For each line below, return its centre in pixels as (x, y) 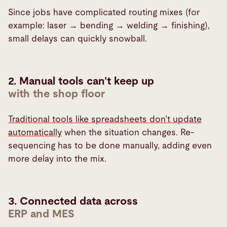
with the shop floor (56, 94)
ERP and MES (41, 214)
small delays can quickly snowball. (79, 39)
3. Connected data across (73, 201)
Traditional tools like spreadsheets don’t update (105, 120)
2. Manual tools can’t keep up (81, 82)
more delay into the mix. (59, 159)
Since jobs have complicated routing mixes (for (104, 13)
